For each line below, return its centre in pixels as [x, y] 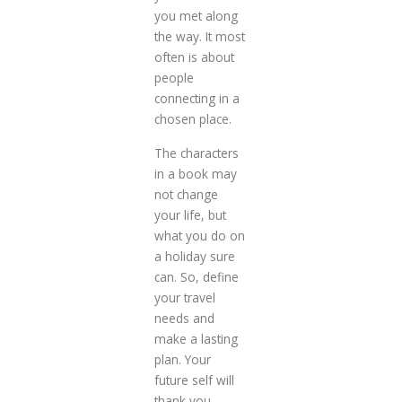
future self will [194, 380]
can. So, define [196, 276]
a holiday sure [194, 256]
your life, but [190, 214]
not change [186, 194]
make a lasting [196, 338]
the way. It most [199, 36]
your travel [184, 297]
